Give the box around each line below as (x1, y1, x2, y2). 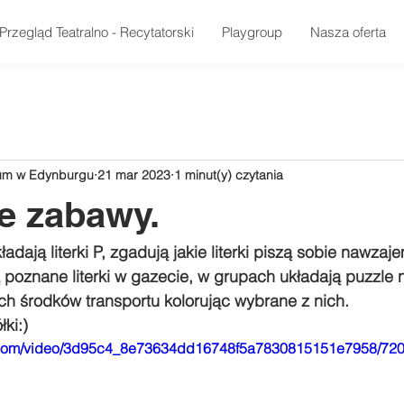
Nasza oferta (309, 23, 386, 41)
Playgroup (221, 23, 282, 41)
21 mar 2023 (97, 166, 170, 183)
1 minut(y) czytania (174, 166, 283, 183)
